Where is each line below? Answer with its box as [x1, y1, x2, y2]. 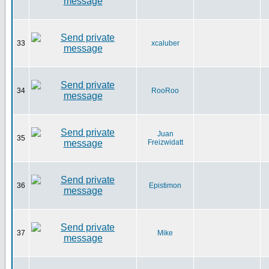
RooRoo [151, 86, 179, 95]
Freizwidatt [147, 138, 183, 147]
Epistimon [149, 181, 181, 190]
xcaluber [151, 39, 180, 47]
